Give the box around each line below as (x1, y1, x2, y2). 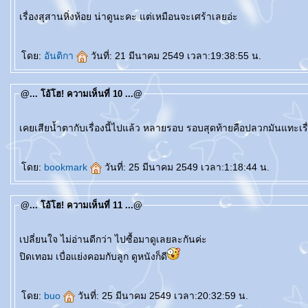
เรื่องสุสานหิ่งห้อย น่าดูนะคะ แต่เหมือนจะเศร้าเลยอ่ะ (19, 11, 238, 22)
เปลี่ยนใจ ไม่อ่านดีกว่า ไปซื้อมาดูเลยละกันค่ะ (19, 234, 207, 245)
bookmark (44, 162, 90, 173)
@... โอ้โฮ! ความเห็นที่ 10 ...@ (21, 89, 142, 99)
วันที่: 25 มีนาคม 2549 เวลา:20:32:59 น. (78, 290, 248, 301)
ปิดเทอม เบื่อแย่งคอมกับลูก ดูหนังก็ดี (19, 251, 167, 262)
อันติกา (44, 50, 76, 61)
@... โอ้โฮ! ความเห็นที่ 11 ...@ (21, 200, 142, 210)
